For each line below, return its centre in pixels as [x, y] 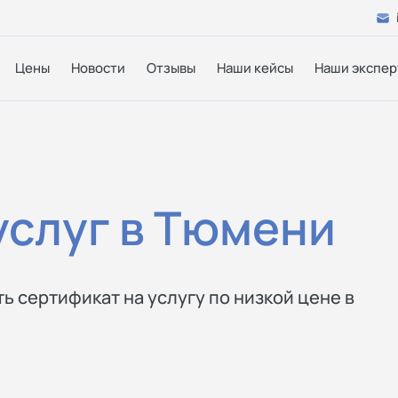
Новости [98, 68]
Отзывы [171, 68]
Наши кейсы [255, 68]
